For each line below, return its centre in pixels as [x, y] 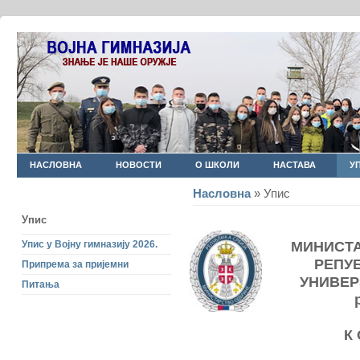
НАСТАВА [295, 165]
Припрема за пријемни [75, 264]
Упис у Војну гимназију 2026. [90, 244]
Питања [41, 284]
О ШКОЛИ [217, 165]
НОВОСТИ [139, 165]
